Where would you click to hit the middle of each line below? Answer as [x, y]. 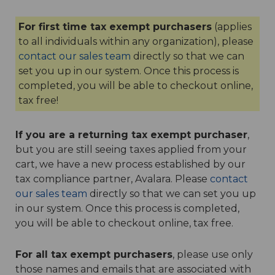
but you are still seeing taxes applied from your [131, 150]
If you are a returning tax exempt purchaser [131, 135]
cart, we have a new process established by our [130, 165]
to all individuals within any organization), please [136, 42]
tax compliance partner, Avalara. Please [113, 179]
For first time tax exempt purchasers [115, 27]
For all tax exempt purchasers [94, 255]
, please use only [213, 255]
